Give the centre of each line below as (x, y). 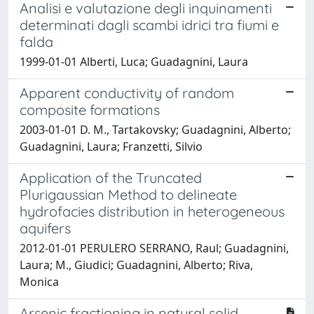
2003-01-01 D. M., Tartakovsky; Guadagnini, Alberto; (155, 129)
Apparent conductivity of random (127, 93)
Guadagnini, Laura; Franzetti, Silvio (111, 146)
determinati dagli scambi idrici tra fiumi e (149, 25)
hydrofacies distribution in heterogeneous (152, 211)
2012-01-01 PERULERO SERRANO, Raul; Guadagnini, (154, 248)
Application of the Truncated (111, 177)
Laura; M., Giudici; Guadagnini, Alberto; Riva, (136, 265)
